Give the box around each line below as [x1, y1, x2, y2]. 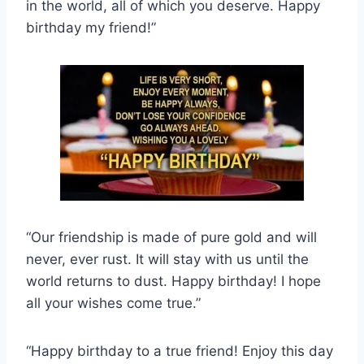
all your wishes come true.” [26, 295, 201, 312]
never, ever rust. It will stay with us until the [26, 251, 309, 268]
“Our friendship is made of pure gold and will [26, 229, 317, 246]
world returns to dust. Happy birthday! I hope [26, 273, 321, 290]
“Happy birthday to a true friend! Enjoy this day [26, 343, 333, 360]
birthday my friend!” [26, 19, 156, 37]
